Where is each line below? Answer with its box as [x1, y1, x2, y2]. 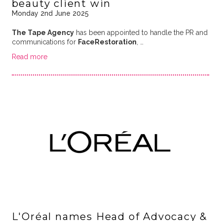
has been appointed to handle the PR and [74, 29, 208, 37]
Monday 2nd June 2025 [11, 9, 89, 18]
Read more [11, 53, 47, 61]
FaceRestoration [77, 38, 137, 46]
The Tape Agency [11, 29, 74, 37]
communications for [11, 38, 78, 46]
